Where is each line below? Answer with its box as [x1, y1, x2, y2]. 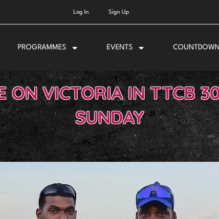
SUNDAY [75, 106, 144, 129]
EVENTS [106, 44, 132, 51]
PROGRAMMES [18, 44, 66, 51]
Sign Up [108, 9, 129, 15]
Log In [73, 9, 89, 15]
